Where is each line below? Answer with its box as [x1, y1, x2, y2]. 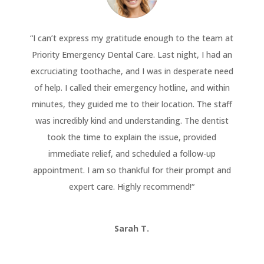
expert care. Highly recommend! [69, 180, 192, 192]
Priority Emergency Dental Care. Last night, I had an [31, 48, 232, 60]
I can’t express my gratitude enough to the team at [33, 32, 234, 44]
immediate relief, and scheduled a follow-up [48, 147, 216, 159]
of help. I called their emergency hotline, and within [34, 81, 230, 93]
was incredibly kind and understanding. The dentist [35, 114, 229, 126]
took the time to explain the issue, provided [47, 131, 217, 143]
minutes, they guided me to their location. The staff [31, 98, 232, 110]
